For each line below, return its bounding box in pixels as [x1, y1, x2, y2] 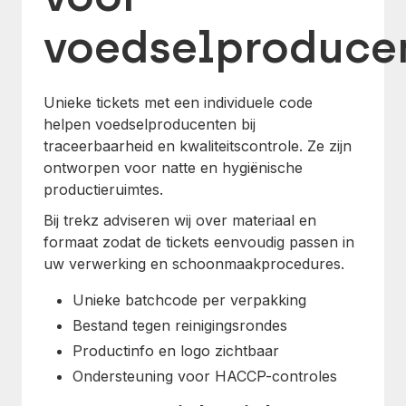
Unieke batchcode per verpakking [72, 291, 306, 309]
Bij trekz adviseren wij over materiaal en [43, 211, 316, 229]
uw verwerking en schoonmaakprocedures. [43, 255, 344, 273]
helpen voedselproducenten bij [43, 115, 256, 133]
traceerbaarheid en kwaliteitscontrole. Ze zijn [43, 137, 352, 155]
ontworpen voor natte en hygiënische [43, 159, 303, 177]
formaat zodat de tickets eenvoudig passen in [43, 233, 354, 251]
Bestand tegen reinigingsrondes [72, 316, 287, 334]
